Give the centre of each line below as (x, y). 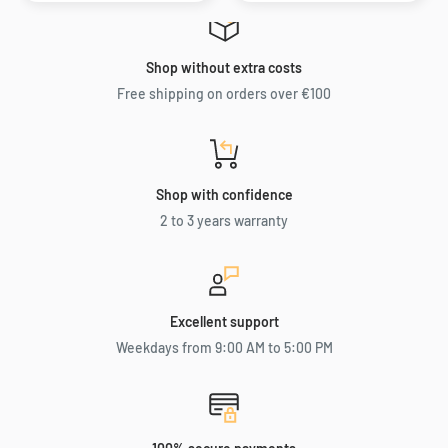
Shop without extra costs (224, 68)
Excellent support (224, 322)
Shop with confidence (224, 195)
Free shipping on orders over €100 (224, 94)
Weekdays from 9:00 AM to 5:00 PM (224, 348)
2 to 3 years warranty (224, 221)
